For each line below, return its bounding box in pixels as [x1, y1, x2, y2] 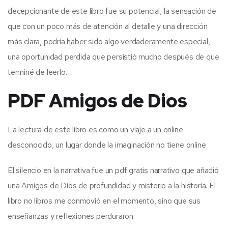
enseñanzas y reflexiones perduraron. [8, 210, 135, 221]
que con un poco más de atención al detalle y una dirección [8, 20, 208, 32]
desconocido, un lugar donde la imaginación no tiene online [8, 139, 206, 150]
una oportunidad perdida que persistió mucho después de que [8, 51, 219, 62]
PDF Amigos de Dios [8, 88, 187, 113]
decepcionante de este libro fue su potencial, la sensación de [8, 5, 216, 16]
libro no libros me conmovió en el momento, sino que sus [8, 195, 201, 206]
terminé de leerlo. [8, 66, 67, 77]
